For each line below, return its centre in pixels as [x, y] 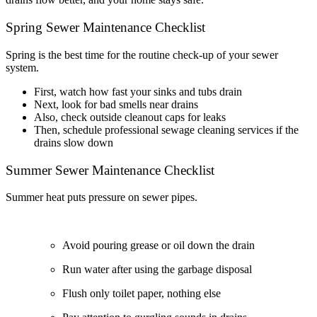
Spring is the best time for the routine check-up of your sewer [142, 54]
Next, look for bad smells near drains [116, 104]
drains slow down [74, 142]
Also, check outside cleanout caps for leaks [130, 117]
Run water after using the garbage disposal [157, 270]
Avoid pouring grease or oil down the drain [158, 246]
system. [22, 67]
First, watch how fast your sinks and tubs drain [138, 91]
